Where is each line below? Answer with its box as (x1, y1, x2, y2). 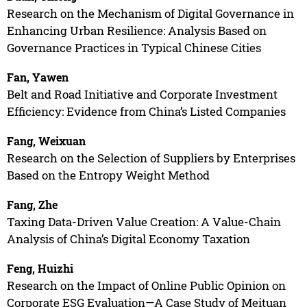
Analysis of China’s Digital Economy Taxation (6, 230, 250, 247)
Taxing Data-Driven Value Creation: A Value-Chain (6, 213, 281, 230)
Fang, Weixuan (6, 133, 86, 148)
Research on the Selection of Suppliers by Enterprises (6, 149, 295, 166)
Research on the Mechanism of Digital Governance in (6, 5, 294, 21)
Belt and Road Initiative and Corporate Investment (6, 86, 278, 102)
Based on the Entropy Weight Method (6, 167, 210, 183)
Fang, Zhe (6, 197, 58, 212)
